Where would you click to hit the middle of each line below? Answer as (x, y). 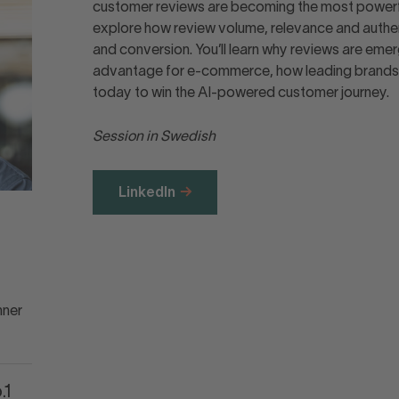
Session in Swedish (154, 137)
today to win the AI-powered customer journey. (241, 94)
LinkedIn (147, 193)
